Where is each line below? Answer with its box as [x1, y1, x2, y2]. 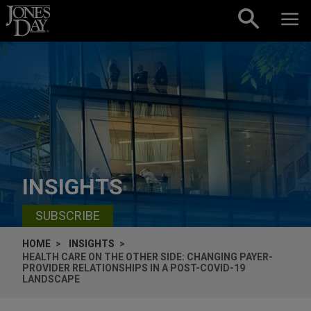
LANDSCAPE [22, 273, 80, 285]
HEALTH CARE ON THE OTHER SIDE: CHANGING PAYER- [22, 251, 273, 262]
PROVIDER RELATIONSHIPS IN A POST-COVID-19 [22, 262, 245, 274]
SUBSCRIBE [35, 208, 100, 224]
